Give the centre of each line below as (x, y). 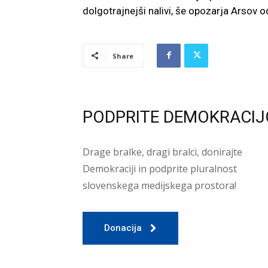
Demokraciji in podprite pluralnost (160, 169)
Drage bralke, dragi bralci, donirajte (162, 152)
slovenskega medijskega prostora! (159, 186)
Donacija (123, 228)
